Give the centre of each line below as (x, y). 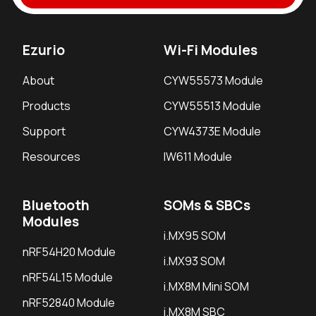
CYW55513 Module (212, 105)
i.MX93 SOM (194, 261)
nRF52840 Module (69, 302)
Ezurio (44, 50)
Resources (51, 156)
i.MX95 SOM (195, 235)
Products (47, 105)
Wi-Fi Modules (211, 50)
